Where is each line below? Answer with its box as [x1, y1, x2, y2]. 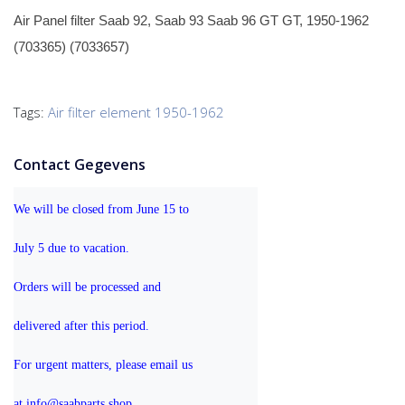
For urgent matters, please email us [14, 357, 196, 372]
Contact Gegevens [14, 154, 146, 174]
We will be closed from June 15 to [14, 202, 193, 216]
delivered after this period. [14, 318, 149, 333]
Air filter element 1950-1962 [48, 102, 224, 121]
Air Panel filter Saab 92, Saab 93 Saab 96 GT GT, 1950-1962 [14, 12, 369, 28]
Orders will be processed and [14, 279, 165, 294]
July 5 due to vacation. [14, 240, 129, 255]
